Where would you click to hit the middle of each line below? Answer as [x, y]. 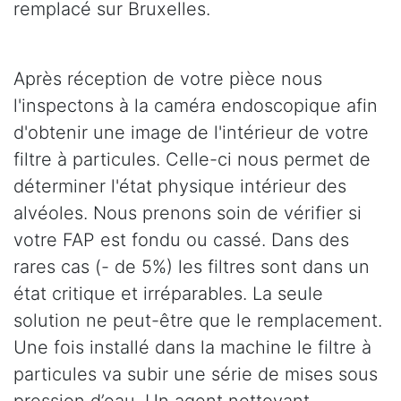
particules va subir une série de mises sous [196, 374]
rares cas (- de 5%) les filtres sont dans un [192, 266]
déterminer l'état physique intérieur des [180, 186]
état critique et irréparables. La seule [168, 293]
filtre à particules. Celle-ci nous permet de [192, 159]
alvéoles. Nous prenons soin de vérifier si [188, 213]
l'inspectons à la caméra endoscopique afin [196, 105]
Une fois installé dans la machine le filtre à [192, 347]
